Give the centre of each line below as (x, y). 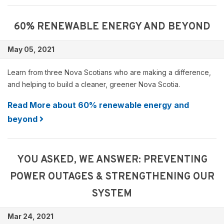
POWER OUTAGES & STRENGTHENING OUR (112, 177)
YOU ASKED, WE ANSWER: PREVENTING (112, 160)
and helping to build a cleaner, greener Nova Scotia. (94, 84)
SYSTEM (112, 194)
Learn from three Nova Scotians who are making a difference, (109, 72)
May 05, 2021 (31, 49)
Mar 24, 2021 (30, 216)
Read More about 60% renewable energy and (98, 105)
